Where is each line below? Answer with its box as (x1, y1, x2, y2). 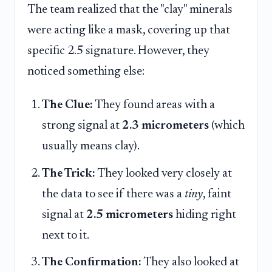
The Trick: (42, 167, 95, 180)
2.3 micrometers (122, 120, 209, 132)
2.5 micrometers (86, 208, 173, 221)
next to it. (42, 229, 89, 242)
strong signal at (42, 120, 122, 132)
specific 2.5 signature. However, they (27, 44, 209, 57)
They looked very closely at (95, 167, 232, 180)
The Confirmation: (42, 256, 141, 268)
